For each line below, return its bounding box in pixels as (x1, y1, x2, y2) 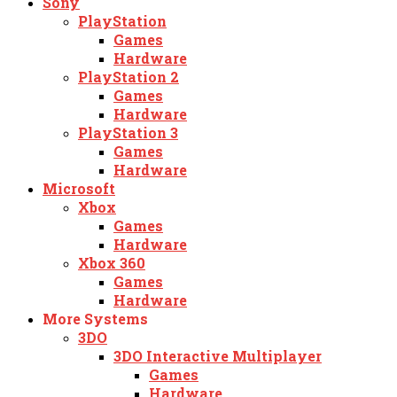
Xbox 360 (78, 253, 145, 272)
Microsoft (43, 178, 115, 198)
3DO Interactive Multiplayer (113, 346, 322, 365)
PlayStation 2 (78, 66, 179, 86)
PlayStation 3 (78, 122, 178, 142)
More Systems (43, 308, 148, 328)
